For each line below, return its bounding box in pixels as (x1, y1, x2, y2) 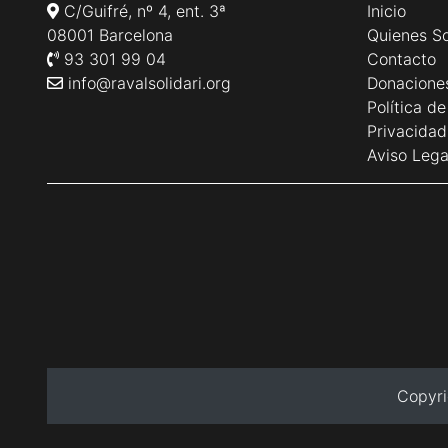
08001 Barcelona (47, 25, 173, 45)
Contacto (367, 49, 436, 69)
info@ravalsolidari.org (63, 73, 231, 93)
